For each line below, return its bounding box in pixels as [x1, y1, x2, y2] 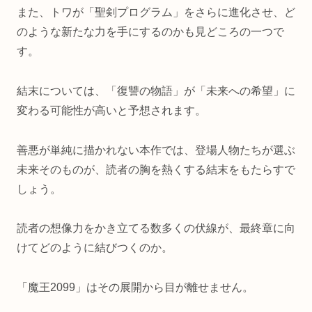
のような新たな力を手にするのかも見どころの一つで [17, 26, 284, 38]
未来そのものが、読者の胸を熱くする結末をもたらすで [17, 163, 295, 175]
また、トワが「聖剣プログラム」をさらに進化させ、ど [17, 6, 295, 19]
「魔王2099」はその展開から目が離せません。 [17, 281, 253, 294]
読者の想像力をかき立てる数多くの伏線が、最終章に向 [17, 222, 295, 235]
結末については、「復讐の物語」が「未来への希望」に [17, 84, 295, 97]
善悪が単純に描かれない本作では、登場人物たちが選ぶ [17, 143, 295, 156]
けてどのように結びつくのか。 [17, 242, 173, 254]
